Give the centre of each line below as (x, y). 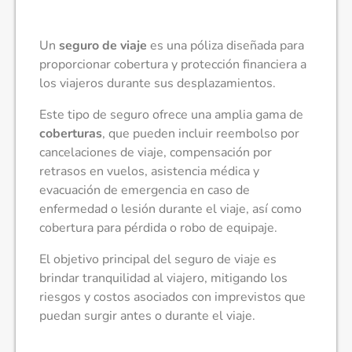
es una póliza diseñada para (225, 45)
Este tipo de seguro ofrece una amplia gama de (171, 114)
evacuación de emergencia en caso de (145, 190)
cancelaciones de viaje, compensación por (156, 152)
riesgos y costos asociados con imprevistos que (172, 297)
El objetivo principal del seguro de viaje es (158, 259)
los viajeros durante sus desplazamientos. (158, 83)
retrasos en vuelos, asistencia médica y (149, 171)
